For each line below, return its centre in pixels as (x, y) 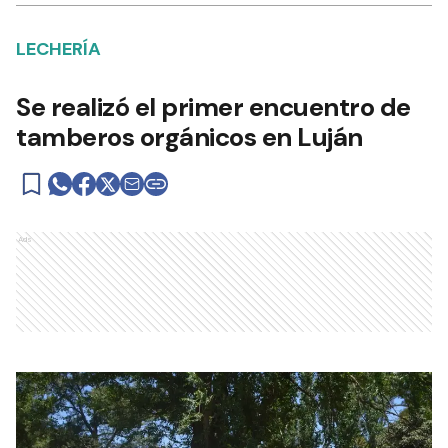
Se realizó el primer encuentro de (213, 107)
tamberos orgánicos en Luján (189, 137)
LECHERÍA (58, 49)
